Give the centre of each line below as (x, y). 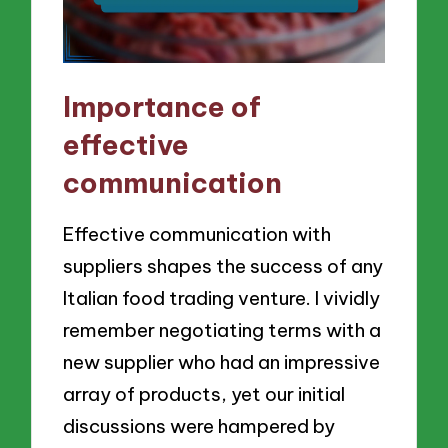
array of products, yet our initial (204, 393)
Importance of (162, 107)
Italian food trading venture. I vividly (222, 297)
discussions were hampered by (199, 425)
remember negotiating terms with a (222, 329)
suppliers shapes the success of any (223, 265)
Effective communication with (197, 233)
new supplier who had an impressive (222, 361)
